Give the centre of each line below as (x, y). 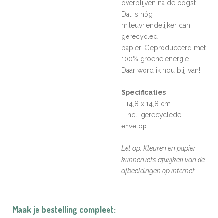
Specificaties (144, 92)
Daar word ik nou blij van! (161, 70)
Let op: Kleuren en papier (158, 148)
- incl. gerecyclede (151, 115)
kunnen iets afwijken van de (163, 160)
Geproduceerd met (175, 48)
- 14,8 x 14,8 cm (146, 104)
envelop (134, 126)
